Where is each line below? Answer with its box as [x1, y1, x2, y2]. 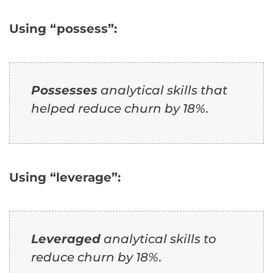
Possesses [31, 83, 97, 98]
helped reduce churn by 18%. [31, 101, 209, 116]
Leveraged [31, 232, 101, 247]
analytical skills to [101, 232, 216, 247]
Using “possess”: [9, 21, 117, 37]
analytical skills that [97, 83, 227, 98]
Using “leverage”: [9, 170, 121, 185]
